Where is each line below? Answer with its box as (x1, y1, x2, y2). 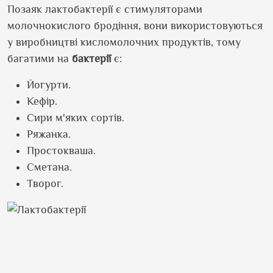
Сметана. (27, 161, 72, 173)
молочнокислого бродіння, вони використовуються (7, 19, 263, 32)
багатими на (7, 52, 72, 65)
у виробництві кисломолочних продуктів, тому (7, 36, 241, 48)
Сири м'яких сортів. (27, 112, 124, 124)
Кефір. (27, 95, 57, 107)
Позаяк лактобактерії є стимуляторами (7, 3, 202, 15)
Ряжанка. (27, 128, 71, 140)
